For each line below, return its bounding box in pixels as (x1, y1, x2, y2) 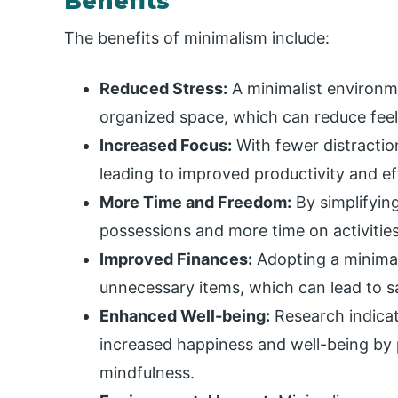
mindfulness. (99, 363, 195, 383)
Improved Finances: (99, 250, 252, 269)
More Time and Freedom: (99, 193, 291, 212)
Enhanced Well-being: (99, 306, 270, 326)
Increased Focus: (99, 136, 232, 155)
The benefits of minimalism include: (64, 28, 330, 48)
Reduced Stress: (99, 79, 227, 99)
